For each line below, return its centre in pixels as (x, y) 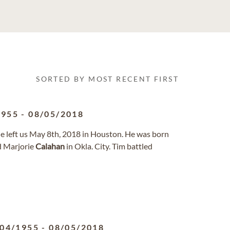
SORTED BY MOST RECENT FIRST (107, 79)
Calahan (50, 146)
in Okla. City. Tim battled (109, 146)
